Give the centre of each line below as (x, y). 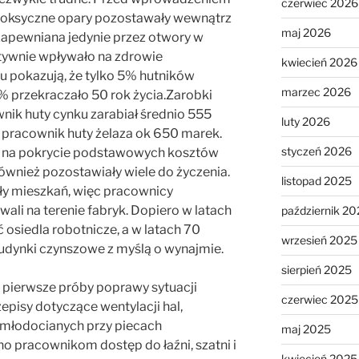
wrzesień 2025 (319, 240)
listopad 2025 (316, 181)
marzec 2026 (316, 92)
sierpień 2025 (316, 270)
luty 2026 (305, 122)
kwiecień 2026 (319, 63)
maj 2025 (306, 329)
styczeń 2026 (316, 151)
